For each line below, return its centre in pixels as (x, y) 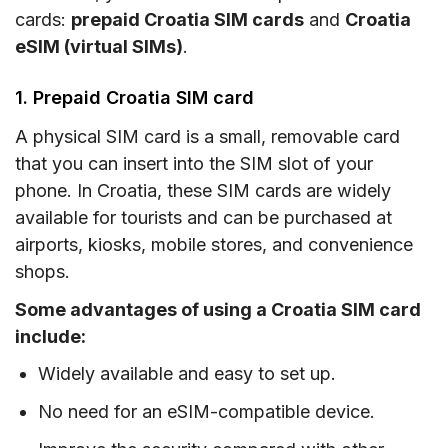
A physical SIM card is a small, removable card (207, 136)
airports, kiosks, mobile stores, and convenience (214, 244)
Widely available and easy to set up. (187, 374)
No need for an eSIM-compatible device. (207, 412)
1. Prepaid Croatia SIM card (134, 97)
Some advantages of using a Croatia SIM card (218, 309)
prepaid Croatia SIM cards (187, 20)
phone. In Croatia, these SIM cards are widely (203, 190)
